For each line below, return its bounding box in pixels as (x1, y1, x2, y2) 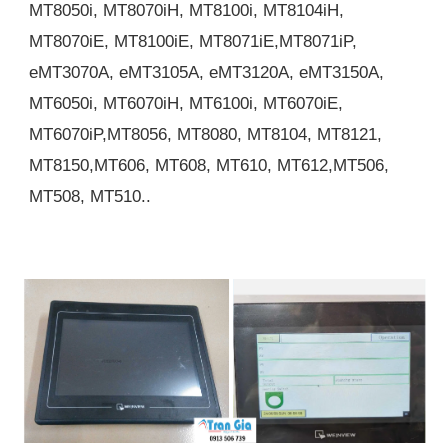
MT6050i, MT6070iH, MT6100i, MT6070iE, (29, 93, 344, 114)
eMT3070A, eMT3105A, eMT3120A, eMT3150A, (29, 62, 385, 83)
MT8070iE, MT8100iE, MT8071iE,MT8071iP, (29, 31, 358, 52)
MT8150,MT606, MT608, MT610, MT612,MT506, (29, 155, 390, 176)
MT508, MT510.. (29, 186, 152, 207)
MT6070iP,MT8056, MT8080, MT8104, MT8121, (29, 124, 383, 145)
